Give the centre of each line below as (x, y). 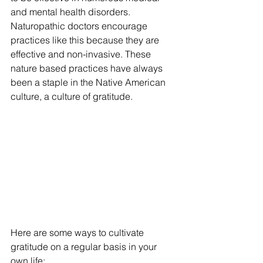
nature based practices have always (88, 68)
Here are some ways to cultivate (78, 232)
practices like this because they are (86, 40)
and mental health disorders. (72, 12)
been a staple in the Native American (89, 82)
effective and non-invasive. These (82, 54)
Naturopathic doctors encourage (80, 26)
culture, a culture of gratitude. (72, 97)
